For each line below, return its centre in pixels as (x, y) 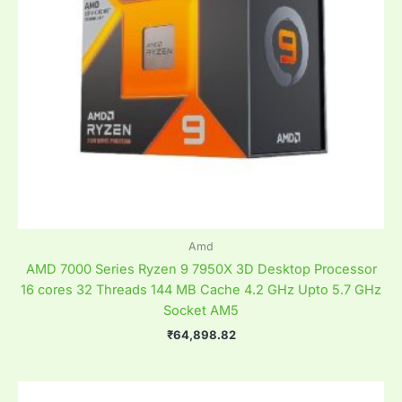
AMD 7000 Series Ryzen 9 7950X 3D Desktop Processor (201, 269)
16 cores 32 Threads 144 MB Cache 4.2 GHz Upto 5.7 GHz (201, 289)
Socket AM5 (201, 310)
